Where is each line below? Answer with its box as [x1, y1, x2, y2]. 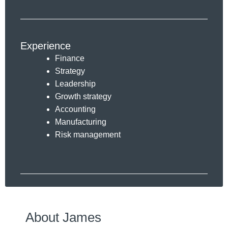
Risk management [55, 130, 121, 139]
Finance [55, 54, 84, 63]
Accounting [55, 105, 96, 113]
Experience [20, 40, 71, 51]
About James [25, 210, 101, 225]
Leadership [55, 79, 96, 88]
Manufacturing [55, 118, 106, 126]
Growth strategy [55, 92, 111, 101]
